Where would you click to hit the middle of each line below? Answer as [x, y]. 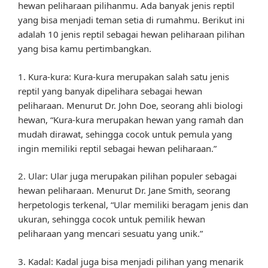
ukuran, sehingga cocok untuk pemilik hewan [112, 219]
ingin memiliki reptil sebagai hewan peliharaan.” [117, 148]
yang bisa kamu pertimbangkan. [85, 49]
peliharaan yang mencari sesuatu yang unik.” [110, 234]
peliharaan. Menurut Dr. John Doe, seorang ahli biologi [130, 105]
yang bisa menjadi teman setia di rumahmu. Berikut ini [131, 20]
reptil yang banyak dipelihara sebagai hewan [110, 91]
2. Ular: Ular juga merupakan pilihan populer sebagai [127, 176]
